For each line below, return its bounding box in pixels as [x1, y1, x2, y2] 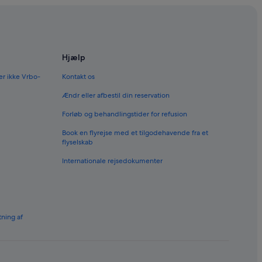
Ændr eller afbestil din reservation [62, 90, 170, 100]
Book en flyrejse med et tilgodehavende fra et [62, 127, 208, 137]
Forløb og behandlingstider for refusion [62, 109, 187, 119]
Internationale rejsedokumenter [62, 156, 163, 166]
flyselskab [62, 137, 93, 147]
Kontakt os [62, 71, 95, 81]
